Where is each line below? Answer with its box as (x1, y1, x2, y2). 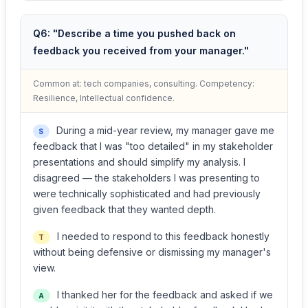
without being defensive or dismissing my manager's (33, 246, 271, 258)
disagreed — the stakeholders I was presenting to (33, 172, 260, 184)
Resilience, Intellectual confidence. (33, 93, 175, 103)
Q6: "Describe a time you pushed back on (33, 27, 236, 39)
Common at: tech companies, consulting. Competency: (33, 78, 254, 89)
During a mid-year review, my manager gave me (53, 124, 274, 136)
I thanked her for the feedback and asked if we (54, 289, 273, 300)
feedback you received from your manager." (33, 45, 249, 56)
